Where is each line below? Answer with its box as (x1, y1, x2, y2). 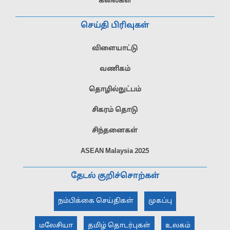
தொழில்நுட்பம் (88, 85, 141, 94)
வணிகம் (99, 65, 130, 73)
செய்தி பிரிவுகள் (81, 21, 149, 31)
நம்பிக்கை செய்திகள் (57, 197, 133, 205)
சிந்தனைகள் (92, 126, 138, 135)
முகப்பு (148, 197, 172, 205)
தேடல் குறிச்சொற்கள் (70, 171, 159, 181)
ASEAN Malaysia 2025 (81, 147, 149, 156)
